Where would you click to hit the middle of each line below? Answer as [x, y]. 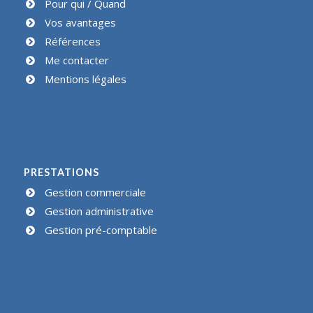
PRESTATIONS [61, 172]
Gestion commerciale [95, 192]
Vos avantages [80, 23]
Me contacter [77, 60]
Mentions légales [85, 79]
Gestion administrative [99, 211]
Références [72, 42]
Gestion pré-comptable [101, 230]
